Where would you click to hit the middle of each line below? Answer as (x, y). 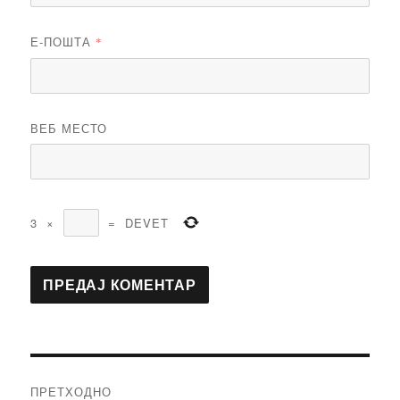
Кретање (76, 375)
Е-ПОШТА (63, 42)
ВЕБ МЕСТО (69, 129)
